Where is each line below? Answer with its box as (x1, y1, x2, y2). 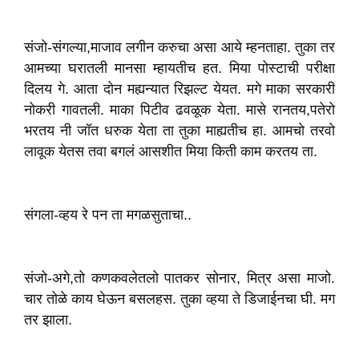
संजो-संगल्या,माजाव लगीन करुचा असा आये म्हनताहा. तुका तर (24, 39, 335, 55)
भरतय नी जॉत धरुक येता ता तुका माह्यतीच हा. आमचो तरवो (24, 123, 335, 139)
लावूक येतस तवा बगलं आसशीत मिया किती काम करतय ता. (24, 143, 317, 159)
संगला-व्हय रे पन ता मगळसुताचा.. (24, 207, 192, 223)
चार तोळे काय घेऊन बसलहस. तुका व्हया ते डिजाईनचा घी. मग (24, 291, 335, 307)
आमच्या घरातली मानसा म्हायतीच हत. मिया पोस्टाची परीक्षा (24, 60, 335, 76)
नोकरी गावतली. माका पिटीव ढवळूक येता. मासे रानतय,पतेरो (24, 102, 335, 118)
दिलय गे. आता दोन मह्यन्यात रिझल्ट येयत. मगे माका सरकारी (24, 81, 335, 97)
